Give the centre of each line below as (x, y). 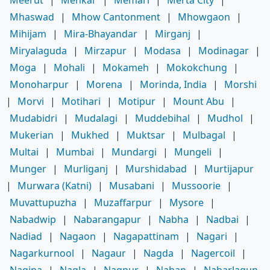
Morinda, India (173, 84)
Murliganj (86, 168)
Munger (28, 168)
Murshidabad (156, 168)
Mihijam (28, 33)
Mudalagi (96, 118)
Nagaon (78, 236)
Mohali (69, 67)
